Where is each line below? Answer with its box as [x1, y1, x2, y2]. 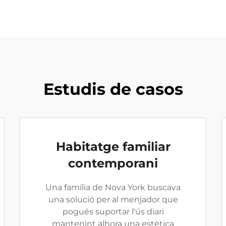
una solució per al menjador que [48, 195, 178, 204]
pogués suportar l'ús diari [62, 207, 164, 216]
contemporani [68, 156, 158, 171]
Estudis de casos [43, 79, 183, 99]
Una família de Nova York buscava [45, 183, 181, 192]
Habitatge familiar [55, 139, 171, 154]
